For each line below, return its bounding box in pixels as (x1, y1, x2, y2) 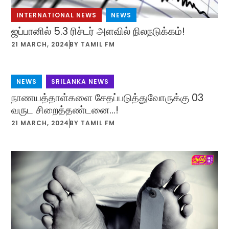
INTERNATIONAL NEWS (16, 10, 97, 19)
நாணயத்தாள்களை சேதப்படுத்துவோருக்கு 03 (11, 90, 204, 105)
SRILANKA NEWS (51, 77, 109, 86)
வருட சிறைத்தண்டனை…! (11, 102, 119, 117)
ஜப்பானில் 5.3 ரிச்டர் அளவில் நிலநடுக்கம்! (11, 24, 186, 38)
